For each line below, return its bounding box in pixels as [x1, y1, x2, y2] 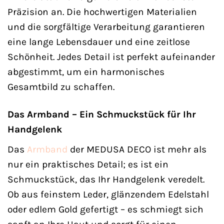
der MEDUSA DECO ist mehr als [67, 143, 206, 155]
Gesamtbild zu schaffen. [7, 81, 114, 93]
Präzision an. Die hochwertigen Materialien [7, 6, 197, 18]
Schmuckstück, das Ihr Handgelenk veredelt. [7, 173, 204, 185]
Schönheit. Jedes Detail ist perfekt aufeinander [7, 51, 215, 63]
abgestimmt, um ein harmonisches [7, 66, 164, 78]
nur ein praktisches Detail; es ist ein [7, 158, 168, 170]
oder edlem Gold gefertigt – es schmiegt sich [7, 203, 203, 215]
